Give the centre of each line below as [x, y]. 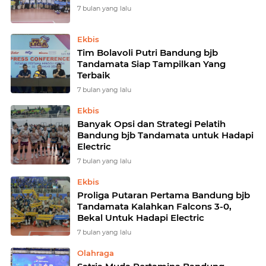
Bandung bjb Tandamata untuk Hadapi [165, 135]
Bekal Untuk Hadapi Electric [155, 218]
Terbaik [94, 75]
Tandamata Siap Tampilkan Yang [151, 64]
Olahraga [96, 253]
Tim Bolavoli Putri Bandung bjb [148, 53]
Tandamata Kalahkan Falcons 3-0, [154, 206]
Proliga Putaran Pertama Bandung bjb [134, 195]
